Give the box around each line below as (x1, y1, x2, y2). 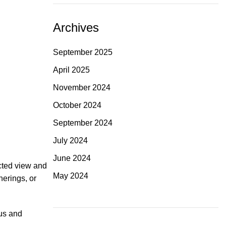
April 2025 (52, 66, 90, 74)
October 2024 (52, 101, 101, 109)
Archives (52, 21, 99, 34)
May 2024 (52, 172, 88, 180)
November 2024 (52, 83, 110, 92)
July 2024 (52, 136, 88, 145)
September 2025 (52, 48, 112, 56)
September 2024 (52, 119, 112, 127)
